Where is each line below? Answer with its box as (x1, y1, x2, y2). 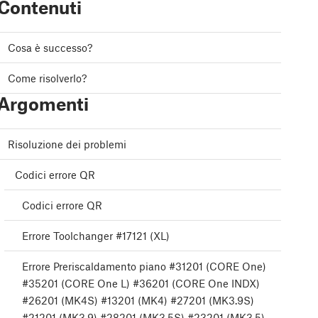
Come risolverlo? (8, 72, 87, 85)
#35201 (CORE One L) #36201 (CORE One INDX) (22, 277, 260, 290)
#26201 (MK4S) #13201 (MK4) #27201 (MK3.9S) (22, 294, 254, 307)
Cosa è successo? (8, 41, 92, 55)
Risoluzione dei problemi (8, 138, 126, 151)
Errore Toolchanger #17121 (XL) (22, 229, 170, 243)
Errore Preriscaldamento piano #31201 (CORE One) (22, 260, 266, 273)
